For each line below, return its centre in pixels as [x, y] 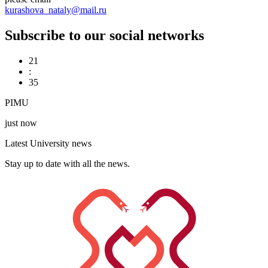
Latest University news [48, 143]
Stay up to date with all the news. [67, 163]
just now [21, 123]
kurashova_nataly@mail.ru [56, 10]
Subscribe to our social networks [104, 36]
